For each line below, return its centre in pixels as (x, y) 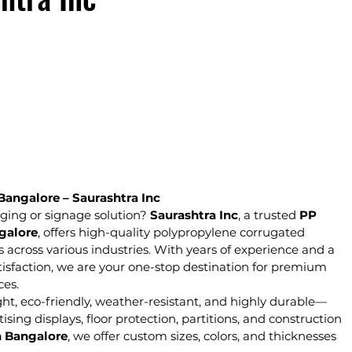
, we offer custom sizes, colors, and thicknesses (203, 335)
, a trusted (269, 214)
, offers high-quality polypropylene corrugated (173, 232)
